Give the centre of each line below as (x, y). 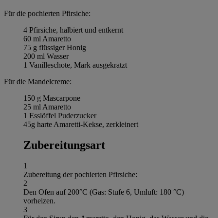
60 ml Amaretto (47, 38)
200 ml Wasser (46, 56)
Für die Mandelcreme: (38, 81)
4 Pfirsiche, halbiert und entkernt (73, 30)
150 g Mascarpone (52, 98)
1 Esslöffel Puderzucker (60, 115)
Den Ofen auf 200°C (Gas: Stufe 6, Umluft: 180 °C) (104, 192)
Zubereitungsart (64, 145)
